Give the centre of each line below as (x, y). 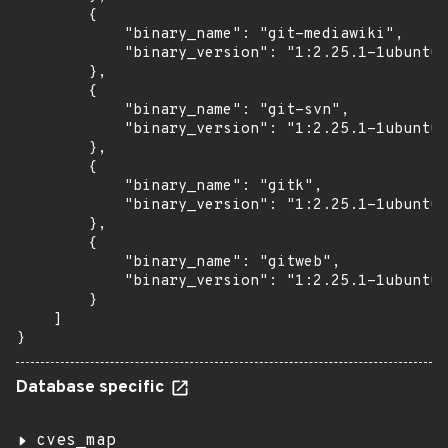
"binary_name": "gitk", (169, 186)
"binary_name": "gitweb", (178, 262)
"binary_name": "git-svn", (182, 110)
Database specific (92, 388)
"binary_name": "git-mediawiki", (209, 34)
